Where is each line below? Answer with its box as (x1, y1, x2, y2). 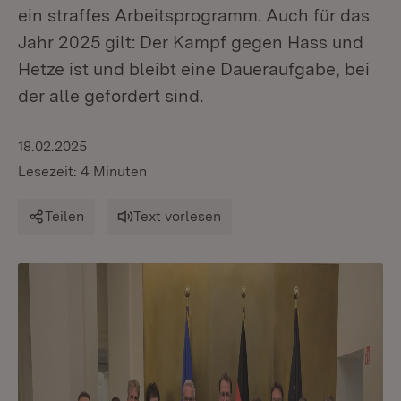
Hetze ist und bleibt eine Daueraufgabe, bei (18, 58, 370, 80)
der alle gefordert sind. (18, 85, 203, 107)
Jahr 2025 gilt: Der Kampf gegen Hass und (18, 31, 363, 53)
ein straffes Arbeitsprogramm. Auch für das (18, 4, 370, 26)
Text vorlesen (133, 208, 221, 225)
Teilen (45, 208, 84, 225)
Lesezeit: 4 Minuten (18, 163, 147, 180)
